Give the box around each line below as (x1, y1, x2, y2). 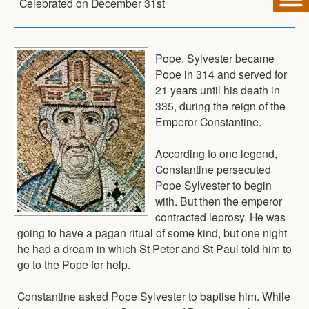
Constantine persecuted (155, 161, 271, 177)
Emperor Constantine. (155, 113, 261, 129)
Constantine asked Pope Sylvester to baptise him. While (17, 288, 290, 303)
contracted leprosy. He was (155, 208, 286, 224)
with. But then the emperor (155, 192, 282, 208)
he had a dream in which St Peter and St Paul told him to (17, 240, 292, 256)
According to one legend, (155, 145, 277, 161)
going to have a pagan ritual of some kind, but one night (17, 224, 287, 240)
